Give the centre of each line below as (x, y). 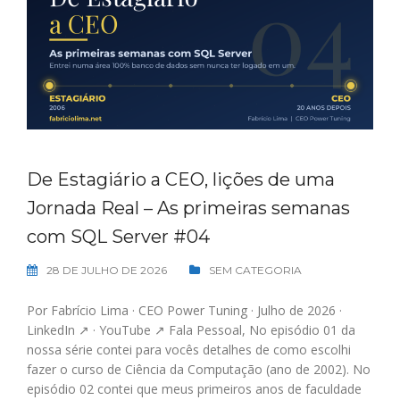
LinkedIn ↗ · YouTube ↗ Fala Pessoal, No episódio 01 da (191, 330)
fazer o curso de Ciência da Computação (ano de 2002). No (199, 370)
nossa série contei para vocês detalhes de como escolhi (189, 350)
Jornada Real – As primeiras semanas (188, 208)
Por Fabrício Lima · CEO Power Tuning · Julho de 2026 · (184, 311)
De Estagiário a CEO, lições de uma (181, 180)
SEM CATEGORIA (255, 271)
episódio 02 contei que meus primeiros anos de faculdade (194, 389)
